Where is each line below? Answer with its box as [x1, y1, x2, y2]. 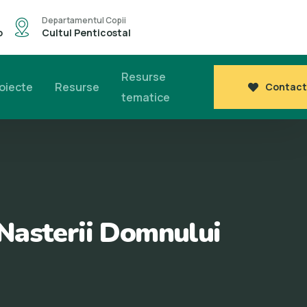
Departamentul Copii [41, 14, 126, 26]
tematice [121, 90, 171, 105]
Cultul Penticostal [41, 26, 131, 39]
